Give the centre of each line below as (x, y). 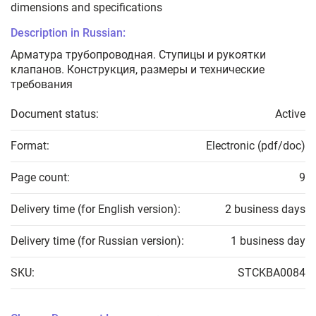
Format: (30, 146)
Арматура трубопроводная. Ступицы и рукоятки (138, 55)
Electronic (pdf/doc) (256, 146)
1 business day (268, 241)
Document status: (55, 114)
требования (42, 85)
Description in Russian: (68, 33)
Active (290, 114)
